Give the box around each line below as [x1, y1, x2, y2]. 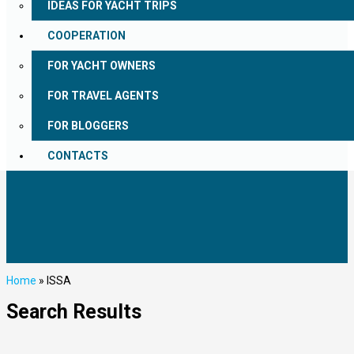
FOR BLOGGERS [47, 119, 129, 132]
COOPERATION [47, 29, 126, 42]
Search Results [6, 299, 141, 323]
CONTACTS [47, 149, 108, 162]
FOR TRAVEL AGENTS [47, 89, 159, 102]
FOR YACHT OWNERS [47, 59, 156, 72]
